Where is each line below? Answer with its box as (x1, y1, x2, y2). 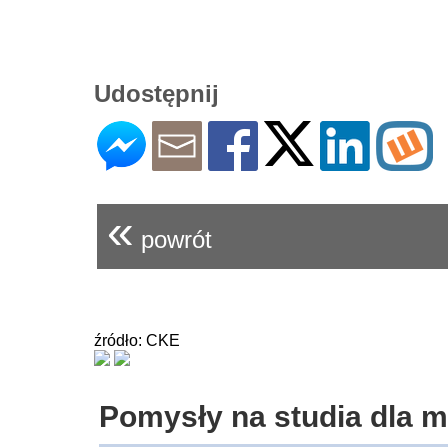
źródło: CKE (94, 331, 180, 349)
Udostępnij (94, 79, 219, 107)
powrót (134, 225, 212, 253)
